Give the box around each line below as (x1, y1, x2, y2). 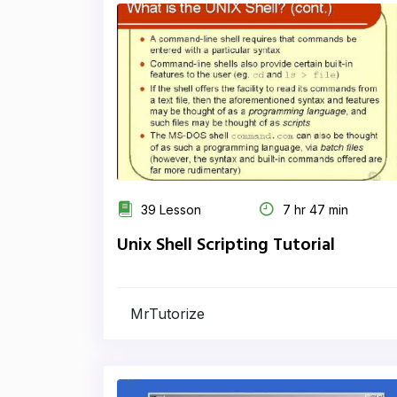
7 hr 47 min (279, 202, 348, 217)
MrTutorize (130, 305, 205, 323)
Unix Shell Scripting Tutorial (117, 231, 335, 260)
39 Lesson (137, 202, 201, 217)
